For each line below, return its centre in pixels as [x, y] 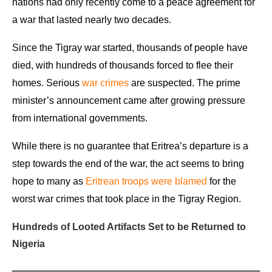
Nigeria [29, 243]
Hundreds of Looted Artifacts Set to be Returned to [129, 226]
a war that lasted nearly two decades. [92, 19]
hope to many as [49, 181]
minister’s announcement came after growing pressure [129, 100]
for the [222, 181]
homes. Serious [47, 83]
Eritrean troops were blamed [146, 181]
